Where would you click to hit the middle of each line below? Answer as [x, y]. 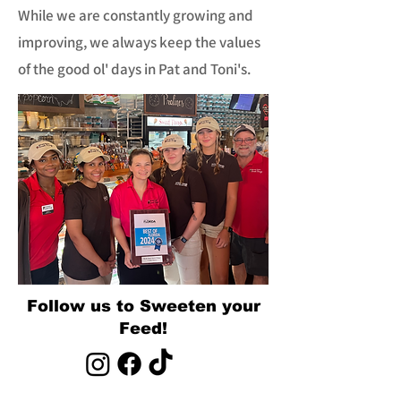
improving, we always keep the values [139, 42]
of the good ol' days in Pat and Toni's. [134, 68]
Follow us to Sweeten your [143, 306]
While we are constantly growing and [136, 15]
